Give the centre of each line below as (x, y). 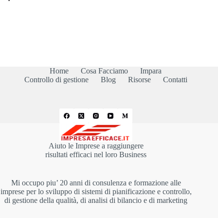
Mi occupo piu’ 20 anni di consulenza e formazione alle (96, 182)
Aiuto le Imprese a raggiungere (96, 145)
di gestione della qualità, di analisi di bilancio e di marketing (96, 200)
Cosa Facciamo (105, 71)
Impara (151, 71)
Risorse (139, 79)
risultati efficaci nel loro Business (96, 154)
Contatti (175, 79)
